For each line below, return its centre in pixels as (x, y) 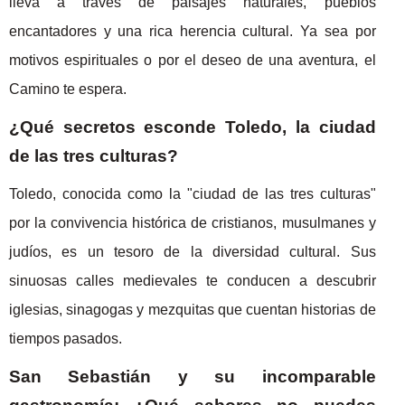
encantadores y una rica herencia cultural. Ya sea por (193, 31)
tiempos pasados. (66, 338)
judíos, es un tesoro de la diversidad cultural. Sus (193, 251)
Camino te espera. (68, 89)
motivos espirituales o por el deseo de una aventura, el (193, 60)
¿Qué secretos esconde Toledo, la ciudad (193, 127)
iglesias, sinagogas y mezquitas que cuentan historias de (193, 309)
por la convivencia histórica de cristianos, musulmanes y (193, 222)
